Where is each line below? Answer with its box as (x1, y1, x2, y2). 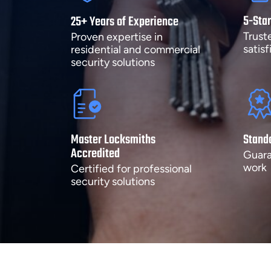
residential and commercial (71, 42, 200, 56)
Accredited (71, 143, 120, 164)
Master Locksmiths (71, 129, 155, 150)
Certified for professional (71, 162, 192, 175)
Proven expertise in (71, 30, 163, 44)
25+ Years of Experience (71, 11, 178, 32)
